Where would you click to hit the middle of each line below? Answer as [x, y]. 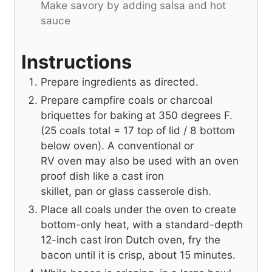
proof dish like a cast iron [102, 176]
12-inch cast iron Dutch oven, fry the [131, 240]
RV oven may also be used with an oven [140, 161]
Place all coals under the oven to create [138, 209]
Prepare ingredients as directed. [120, 82]
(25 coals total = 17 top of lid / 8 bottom [138, 131]
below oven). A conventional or [117, 146]
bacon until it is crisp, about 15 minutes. [138, 255]
